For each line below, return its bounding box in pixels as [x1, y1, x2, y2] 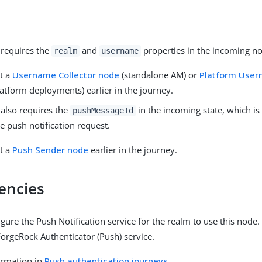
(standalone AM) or [119, 68, 200, 81]
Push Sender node [12, 143, 89, 156]
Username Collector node [12, 68, 120, 81]
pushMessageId [73, 105, 133, 115]
